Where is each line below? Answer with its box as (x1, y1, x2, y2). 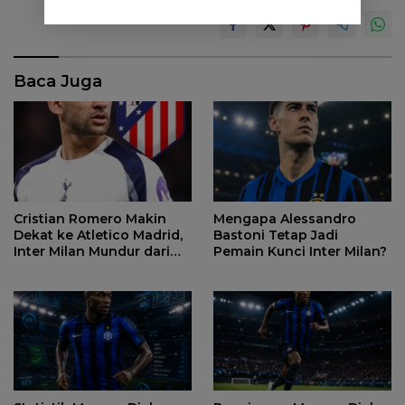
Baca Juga (14, 71, 102, 92)
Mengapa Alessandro (213, 210, 356, 227)
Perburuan (14, 259, 84, 276)
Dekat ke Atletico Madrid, (14, 226, 183, 243)
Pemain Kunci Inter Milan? (213, 242, 387, 259)
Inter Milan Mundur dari (14, 242, 170, 259)
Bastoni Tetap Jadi (213, 226, 338, 243)
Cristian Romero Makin (14, 210, 166, 227)
